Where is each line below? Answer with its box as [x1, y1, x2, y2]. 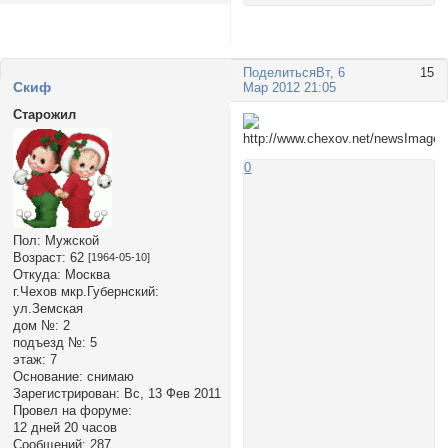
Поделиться [243, 65, 317, 81]
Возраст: [12, 250, 66, 266]
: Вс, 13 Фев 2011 [115, 386, 221, 402]
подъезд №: [12, 335, 86, 351]
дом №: [12, 318, 59, 334]
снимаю [82, 369, 134, 385]
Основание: [12, 369, 83, 385]
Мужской [40, 233, 99, 249]
